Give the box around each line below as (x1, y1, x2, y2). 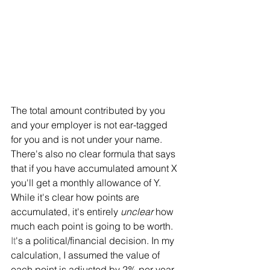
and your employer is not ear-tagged (11, 118, 170, 131)
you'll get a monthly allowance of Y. (11, 176, 163, 189)
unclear (121, 205, 153, 218)
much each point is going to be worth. (11, 219, 173, 232)
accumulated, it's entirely (11, 205, 121, 218)
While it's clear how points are (11, 190, 142, 203)
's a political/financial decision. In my (16, 234, 177, 246)
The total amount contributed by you (11, 104, 168, 116)
